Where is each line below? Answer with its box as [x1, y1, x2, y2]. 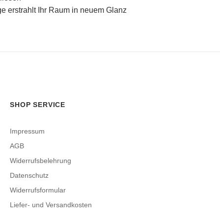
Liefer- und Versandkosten [10, 201, 92, 209]
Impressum [10, 127, 45, 135]
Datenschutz [10, 171, 49, 179]
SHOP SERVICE [10, 101, 66, 109]
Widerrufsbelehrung [10, 157, 71, 165]
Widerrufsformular [10, 186, 66, 194]
